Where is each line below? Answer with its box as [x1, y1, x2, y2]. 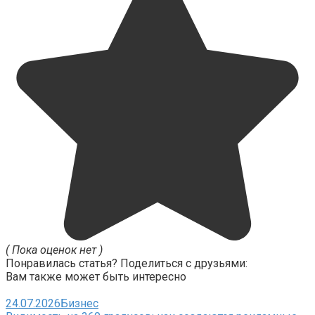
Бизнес [60, 296, 98, 310]
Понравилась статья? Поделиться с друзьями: [6, 256, 247, 270]
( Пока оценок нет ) [6, 243, 103, 257]
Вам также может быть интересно [6, 269, 186, 283]
